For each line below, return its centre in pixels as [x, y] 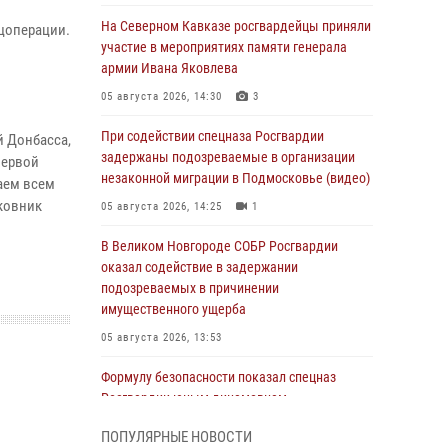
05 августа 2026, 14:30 [161, 96]
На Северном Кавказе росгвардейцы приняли [236, 26]
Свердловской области [168, 419]
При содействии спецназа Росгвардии [212, 136]
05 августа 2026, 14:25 [161, 206]
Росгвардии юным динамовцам [194, 398]
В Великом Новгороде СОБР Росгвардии [219, 246]
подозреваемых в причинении [190, 288]
